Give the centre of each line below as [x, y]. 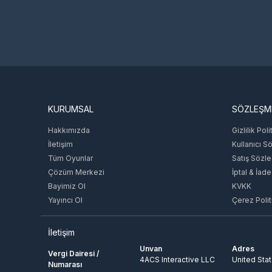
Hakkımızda [69, 130]
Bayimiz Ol [67, 186]
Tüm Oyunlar [71, 158]
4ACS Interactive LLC [178, 259]
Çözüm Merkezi [76, 172]
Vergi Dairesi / [74, 253]
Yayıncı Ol [66, 200]
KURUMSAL [71, 109]
